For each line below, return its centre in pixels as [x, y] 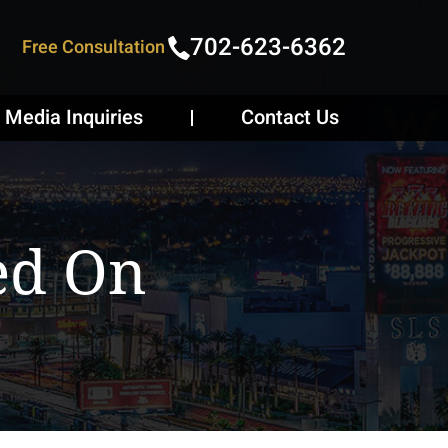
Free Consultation [93, 47]
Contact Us [290, 117]
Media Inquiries [74, 117]
